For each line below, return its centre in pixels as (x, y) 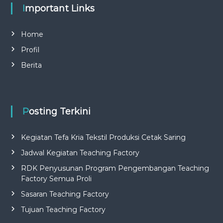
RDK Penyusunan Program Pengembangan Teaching (115, 168)
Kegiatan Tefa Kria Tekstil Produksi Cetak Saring (103, 137)
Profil (30, 50)
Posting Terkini (59, 111)
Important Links (59, 8)
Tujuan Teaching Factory (63, 209)
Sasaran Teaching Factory (65, 194)
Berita (31, 65)
